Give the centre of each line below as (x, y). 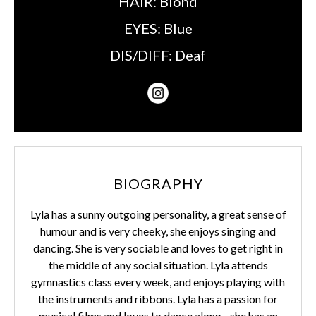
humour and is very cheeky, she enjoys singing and (158, 231)
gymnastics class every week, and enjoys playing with (158, 282)
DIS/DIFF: (142, 55)
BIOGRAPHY (158, 183)
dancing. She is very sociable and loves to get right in (158, 248)
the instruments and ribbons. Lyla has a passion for (158, 299)
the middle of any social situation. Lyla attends (158, 265)
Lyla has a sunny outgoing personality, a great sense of (158, 214)
